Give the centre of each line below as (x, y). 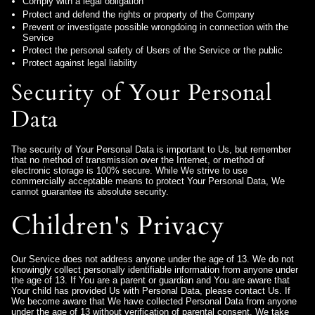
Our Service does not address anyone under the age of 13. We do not (153, 259)
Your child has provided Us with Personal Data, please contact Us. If (151, 291)
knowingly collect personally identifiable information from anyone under (155, 270)
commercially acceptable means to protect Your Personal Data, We (148, 181)
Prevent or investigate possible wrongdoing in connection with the (155, 27)
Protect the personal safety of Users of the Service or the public (153, 50)
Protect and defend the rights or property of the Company (139, 14)
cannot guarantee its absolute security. (90, 192)
